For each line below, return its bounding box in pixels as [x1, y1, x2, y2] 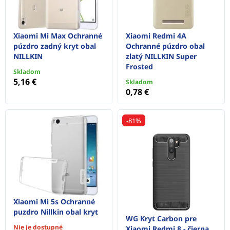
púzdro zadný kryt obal [13, 41, 96, 51]
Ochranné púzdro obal [126, 41, 205, 51]
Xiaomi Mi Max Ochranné [13, 30, 102, 41]
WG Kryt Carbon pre [126, 214, 197, 224]
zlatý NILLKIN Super [126, 51, 197, 61]
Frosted [126, 61, 153, 71]
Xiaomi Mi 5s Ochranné [13, 197, 95, 207]
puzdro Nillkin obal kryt [13, 207, 98, 217]
